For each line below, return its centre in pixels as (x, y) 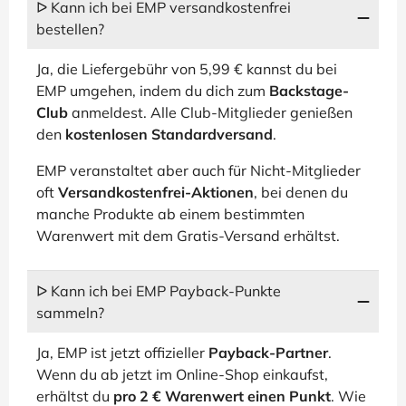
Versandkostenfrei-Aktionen (156, 192)
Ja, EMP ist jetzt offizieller (122, 353)
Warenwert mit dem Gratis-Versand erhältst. (188, 236)
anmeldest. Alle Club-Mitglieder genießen (210, 112)
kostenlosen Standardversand (169, 134)
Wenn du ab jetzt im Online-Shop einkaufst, (182, 374)
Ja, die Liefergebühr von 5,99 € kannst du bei (187, 69)
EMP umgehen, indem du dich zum (153, 91)
